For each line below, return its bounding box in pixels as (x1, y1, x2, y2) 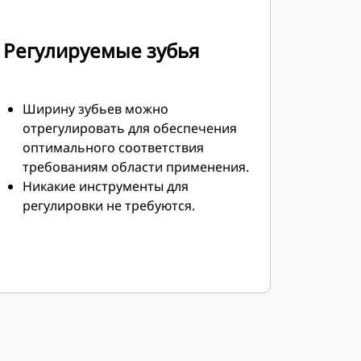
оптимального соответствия (22, 139, 204, 156)
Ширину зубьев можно (22, 100, 168, 118)
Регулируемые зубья (2, 37, 199, 64)
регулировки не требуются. (22, 197, 195, 214)
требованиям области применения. (22, 158, 249, 176)
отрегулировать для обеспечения (22, 119, 237, 137)
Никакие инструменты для (22, 177, 189, 195)
